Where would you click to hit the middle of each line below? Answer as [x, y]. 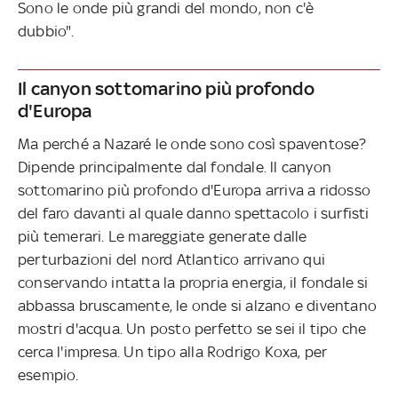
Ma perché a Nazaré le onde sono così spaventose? [192, 143]
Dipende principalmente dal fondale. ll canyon [175, 167]
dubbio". [50, 31]
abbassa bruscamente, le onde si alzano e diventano [198, 305]
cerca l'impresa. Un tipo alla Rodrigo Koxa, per [173, 351]
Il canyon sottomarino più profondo [166, 88]
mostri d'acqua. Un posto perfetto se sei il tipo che [192, 328]
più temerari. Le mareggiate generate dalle [163, 236]
